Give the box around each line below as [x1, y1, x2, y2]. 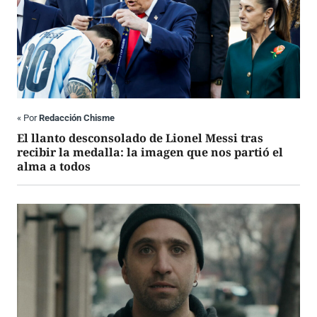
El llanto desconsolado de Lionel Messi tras [17, 130, 263, 146]
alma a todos [17, 158, 91, 175]
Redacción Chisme [39, 113, 115, 124]
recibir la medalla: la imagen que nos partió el [17, 144, 283, 161]
